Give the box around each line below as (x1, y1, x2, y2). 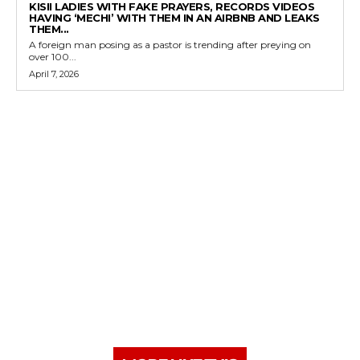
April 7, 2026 (29, 68, 79, 80)
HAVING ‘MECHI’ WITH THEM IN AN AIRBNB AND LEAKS (29, 11, 320, 25)
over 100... (29, 51, 76, 63)
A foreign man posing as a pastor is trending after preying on (29, 39, 311, 51)
